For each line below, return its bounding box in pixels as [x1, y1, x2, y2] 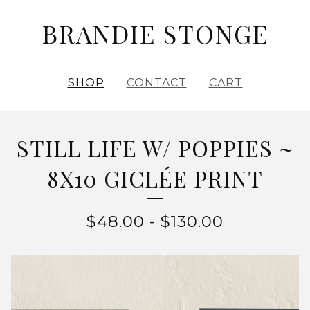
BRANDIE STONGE [42, 17, 268, 50]
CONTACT [126, 76, 187, 89]
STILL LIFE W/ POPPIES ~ [16, 133, 294, 163]
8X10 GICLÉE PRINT [47, 163, 263, 193]
